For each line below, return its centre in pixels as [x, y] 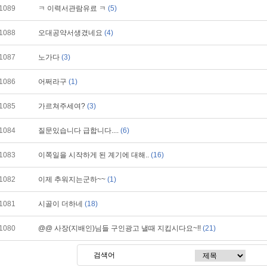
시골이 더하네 [61, 204]
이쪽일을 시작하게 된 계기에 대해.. [94, 155]
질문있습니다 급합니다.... [79, 131]
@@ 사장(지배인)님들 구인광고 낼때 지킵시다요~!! [120, 228]
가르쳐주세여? [63, 106]
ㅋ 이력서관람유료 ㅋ [73, 8]
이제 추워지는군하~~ [73, 179]
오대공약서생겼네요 [71, 33]
